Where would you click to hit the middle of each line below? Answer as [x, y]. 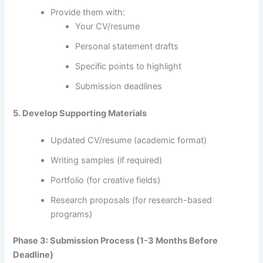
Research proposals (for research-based [131, 200]
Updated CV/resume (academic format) [129, 140]
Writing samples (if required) [107, 160]
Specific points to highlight [129, 66]
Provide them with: [88, 12]
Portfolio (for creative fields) [106, 180]
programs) [72, 214]
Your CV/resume [108, 26]
